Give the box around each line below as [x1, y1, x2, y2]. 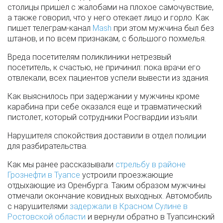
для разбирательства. [7, 141, 88, 151]
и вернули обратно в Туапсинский [86, 212, 215, 222]
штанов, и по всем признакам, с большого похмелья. [7, 34, 206, 43]
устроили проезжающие [82, 170, 173, 180]
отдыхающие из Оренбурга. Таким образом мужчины [7, 181, 206, 190]
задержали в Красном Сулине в [70, 202, 188, 211]
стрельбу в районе [115, 160, 186, 169]
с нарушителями [7, 202, 70, 211]
